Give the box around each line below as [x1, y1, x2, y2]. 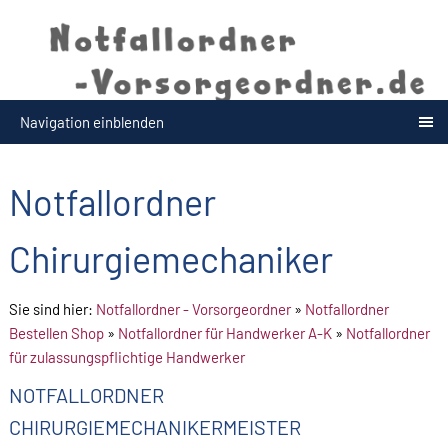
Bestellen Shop [9, 324, 104, 343]
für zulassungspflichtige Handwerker [9, 348, 245, 367]
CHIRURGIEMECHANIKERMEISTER [9, 415, 301, 440]
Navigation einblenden [20, 113, 164, 132]
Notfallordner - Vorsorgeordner [96, 300, 291, 319]
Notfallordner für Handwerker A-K [118, 324, 332, 343]
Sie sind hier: [9, 300, 96, 319]
